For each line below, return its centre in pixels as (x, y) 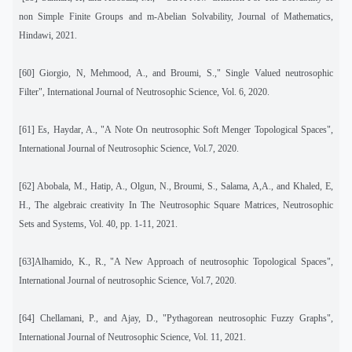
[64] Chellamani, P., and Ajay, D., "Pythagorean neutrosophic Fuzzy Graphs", (176, 318)
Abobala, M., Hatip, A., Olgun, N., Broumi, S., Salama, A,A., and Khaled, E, (185, 186)
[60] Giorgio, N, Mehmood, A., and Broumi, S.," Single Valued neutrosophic (176, 73)
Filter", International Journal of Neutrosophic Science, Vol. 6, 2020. (144, 92)
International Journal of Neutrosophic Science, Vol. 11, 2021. (132, 337)
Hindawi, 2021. (48, 35)
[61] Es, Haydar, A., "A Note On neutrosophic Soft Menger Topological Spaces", (176, 129)
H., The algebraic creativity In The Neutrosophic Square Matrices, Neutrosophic (176, 205)
